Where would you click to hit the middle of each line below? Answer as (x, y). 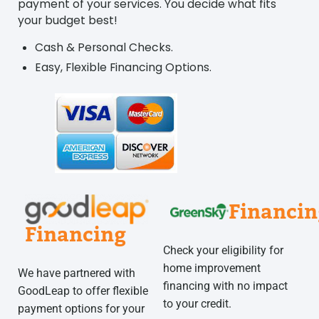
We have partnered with (77, 273)
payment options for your (81, 308)
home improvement (211, 268)
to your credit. (197, 304)
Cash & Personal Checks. (104, 48)
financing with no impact (225, 286)
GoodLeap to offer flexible (83, 291)
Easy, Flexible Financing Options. (123, 67)
